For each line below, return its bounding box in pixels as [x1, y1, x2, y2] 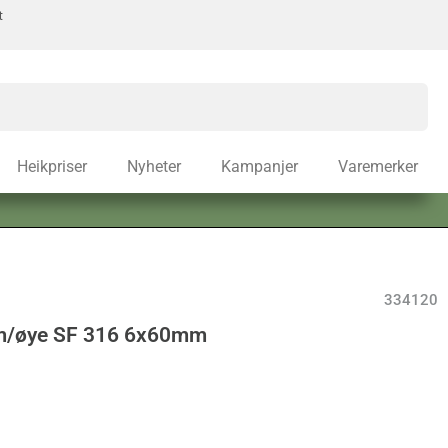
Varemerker [338, 157, 418, 176]
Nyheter [127, 157, 181, 176]
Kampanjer [221, 157, 298, 176]
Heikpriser [17, 157, 87, 176]
